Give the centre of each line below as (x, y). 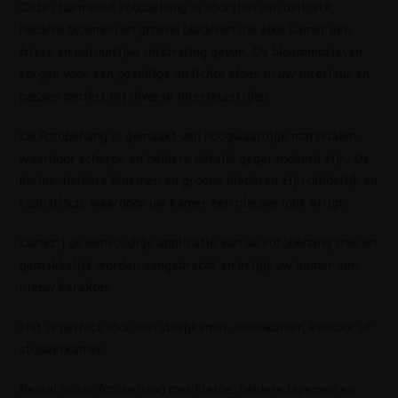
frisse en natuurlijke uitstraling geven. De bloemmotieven (191, 52)
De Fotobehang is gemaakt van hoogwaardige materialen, (190, 136)
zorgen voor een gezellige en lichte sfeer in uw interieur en (195, 74)
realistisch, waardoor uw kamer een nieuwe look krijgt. (184, 203)
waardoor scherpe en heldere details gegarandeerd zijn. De (195, 158)
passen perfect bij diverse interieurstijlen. (146, 96)
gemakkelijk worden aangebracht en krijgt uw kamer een (189, 265)
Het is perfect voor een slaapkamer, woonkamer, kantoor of (195, 327)
